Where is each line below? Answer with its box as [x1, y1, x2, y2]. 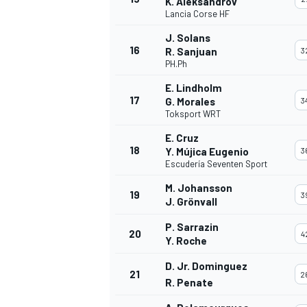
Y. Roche [165, 234, 207, 247]
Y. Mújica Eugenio [165, 145, 249, 158]
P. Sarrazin [165, 221, 219, 234]
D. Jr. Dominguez [165, 260, 247, 273]
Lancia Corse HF [165, 8, 230, 20]
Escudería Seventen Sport [165, 158, 267, 170]
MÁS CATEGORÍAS [107, 174, 185, 187]
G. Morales [165, 95, 215, 108]
